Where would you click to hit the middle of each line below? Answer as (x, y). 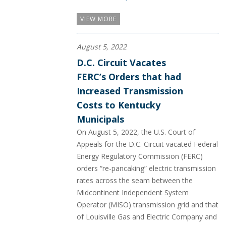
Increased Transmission (130, 91)
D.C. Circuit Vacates (121, 63)
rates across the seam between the (135, 181)
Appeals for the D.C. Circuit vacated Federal (147, 144)
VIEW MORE (98, 19)
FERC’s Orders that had (129, 77)
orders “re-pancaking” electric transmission (146, 168)
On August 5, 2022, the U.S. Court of (136, 132)
